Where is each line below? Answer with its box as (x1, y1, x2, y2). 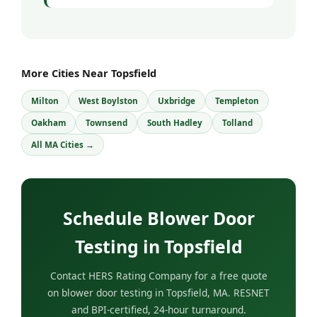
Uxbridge (158, 95, 195, 106)
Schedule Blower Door (62, 205, 255, 230)
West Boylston (79, 95, 138, 106)
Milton (31, 95, 59, 106)
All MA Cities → (31, 139, 94, 150)
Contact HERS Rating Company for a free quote (50, 268, 267, 282)
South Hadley (147, 117, 202, 128)
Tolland (222, 117, 253, 128)
